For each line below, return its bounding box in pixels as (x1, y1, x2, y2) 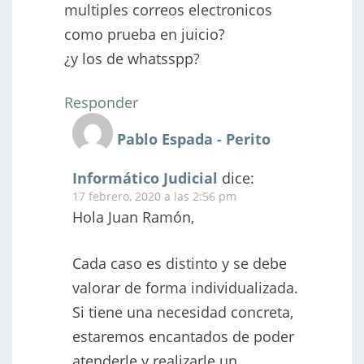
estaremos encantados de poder (72, 326, 294, 346)
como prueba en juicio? (64, 24, 225, 44)
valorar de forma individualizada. (72, 277, 298, 297)
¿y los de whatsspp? (64, 48, 200, 68)
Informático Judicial (72, 167, 218, 188)
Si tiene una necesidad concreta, (72, 301, 293, 322)
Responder (64, 92, 138, 112)
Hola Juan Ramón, (72, 206, 194, 227)
